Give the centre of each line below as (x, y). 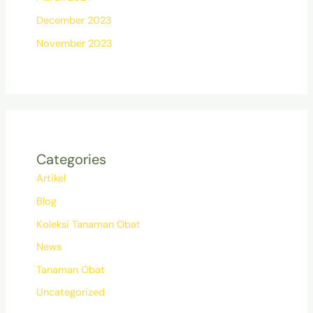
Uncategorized (70, 293)
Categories (71, 160)
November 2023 (74, 43)
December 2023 (74, 21)
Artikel (51, 179)
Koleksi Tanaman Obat (88, 224)
